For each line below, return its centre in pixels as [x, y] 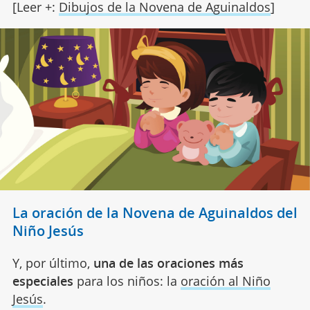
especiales [43, 281]
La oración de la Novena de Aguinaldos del [155, 213]
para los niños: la [127, 281]
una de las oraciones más [168, 263]
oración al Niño [225, 281]
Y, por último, [53, 263]
